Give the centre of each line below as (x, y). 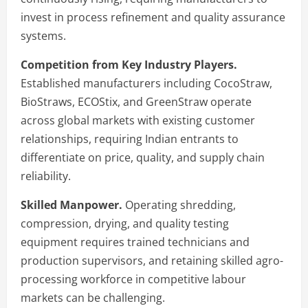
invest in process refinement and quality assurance (153, 17)
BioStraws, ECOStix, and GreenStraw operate (136, 101)
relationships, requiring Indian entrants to (130, 139)
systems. (43, 35)
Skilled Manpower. (71, 205)
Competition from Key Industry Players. (129, 64)
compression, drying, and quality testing (125, 223)
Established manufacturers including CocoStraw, (146, 83)
